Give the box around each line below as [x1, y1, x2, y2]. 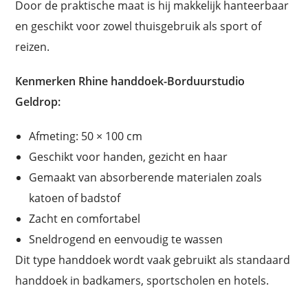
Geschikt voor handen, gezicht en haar [29, 148, 228, 164]
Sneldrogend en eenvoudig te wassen [29, 231, 223, 247]
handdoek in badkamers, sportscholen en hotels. [15, 272, 269, 288]
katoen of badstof [29, 190, 121, 206]
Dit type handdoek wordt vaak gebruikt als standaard [15, 252, 291, 267]
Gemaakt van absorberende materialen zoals [29, 169, 263, 185]
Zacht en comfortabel [29, 210, 141, 226]
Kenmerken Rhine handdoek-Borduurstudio [15, 73, 245, 89]
